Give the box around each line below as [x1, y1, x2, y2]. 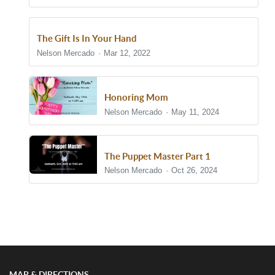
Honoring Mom [104, 92, 168, 103]
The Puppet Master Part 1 [104, 150, 211, 161]
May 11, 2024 [171, 107, 220, 117]
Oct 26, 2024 [171, 166, 218, 176]
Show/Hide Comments [41, 210, 142, 221]
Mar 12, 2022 [104, 48, 151, 58]
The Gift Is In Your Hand [37, 33, 137, 44]
